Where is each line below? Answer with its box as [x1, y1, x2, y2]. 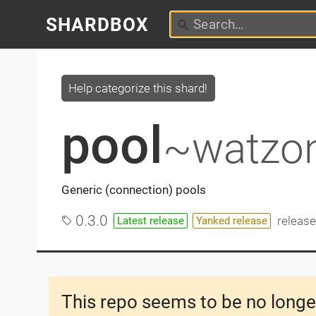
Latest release [117, 214, 185, 228]
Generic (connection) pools [61, 183, 206, 197]
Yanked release [196, 214, 268, 228]
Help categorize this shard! [68, 80, 208, 95]
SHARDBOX [45, 13, 150, 35]
